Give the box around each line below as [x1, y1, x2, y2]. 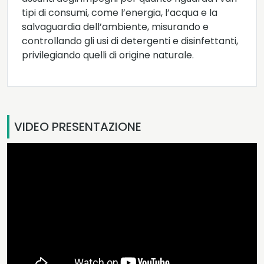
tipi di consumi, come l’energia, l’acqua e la [22, 6, 217, 20]
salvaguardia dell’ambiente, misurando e [22, 20, 209, 34]
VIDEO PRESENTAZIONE [14, 118, 141, 136]
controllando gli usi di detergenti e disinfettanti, [22, 34, 238, 48]
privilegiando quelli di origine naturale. [22, 48, 194, 62]
